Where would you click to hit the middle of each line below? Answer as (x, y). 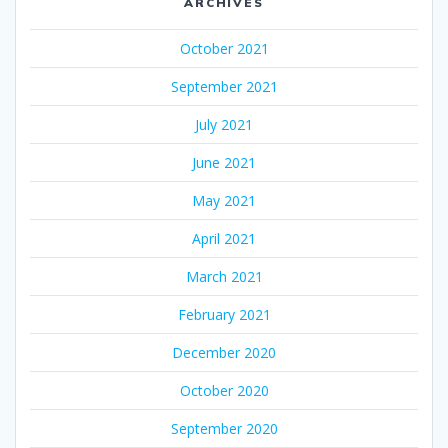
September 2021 (224, 87)
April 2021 (224, 239)
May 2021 (224, 201)
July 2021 (224, 125)
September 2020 (224, 429)
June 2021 (224, 163)
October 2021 (224, 49)
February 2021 (224, 315)
